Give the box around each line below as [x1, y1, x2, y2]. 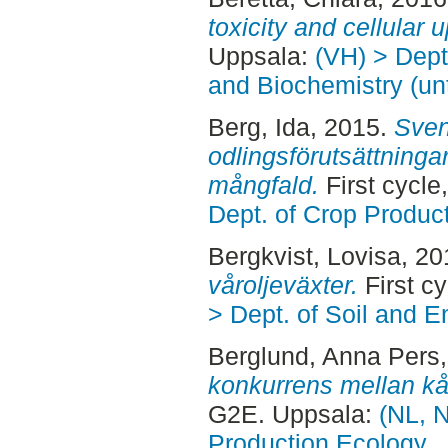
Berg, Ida [207, 112, 310, 141]
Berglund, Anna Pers [207, 341, 440, 370]
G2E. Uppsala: [207, 399, 379, 428]
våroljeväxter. [207, 270, 358, 299]
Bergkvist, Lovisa [207, 241, 401, 270]
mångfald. [207, 170, 319, 199]
